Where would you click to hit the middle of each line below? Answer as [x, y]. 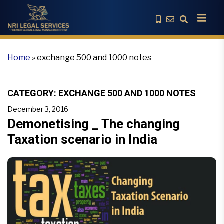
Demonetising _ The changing [94, 124]
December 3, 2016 [38, 109]
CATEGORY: [33, 93]
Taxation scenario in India [82, 139]
